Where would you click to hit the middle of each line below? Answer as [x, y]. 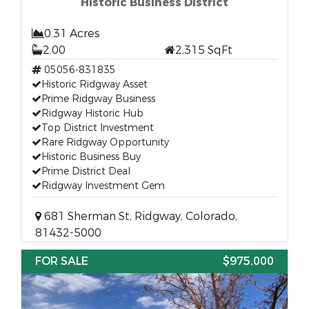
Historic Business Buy [91, 157]
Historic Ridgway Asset [94, 84]
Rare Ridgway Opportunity [105, 142]
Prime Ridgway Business [98, 99]
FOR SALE [62, 261]
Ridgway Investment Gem [103, 186]
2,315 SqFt [204, 50]
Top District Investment [98, 128]
